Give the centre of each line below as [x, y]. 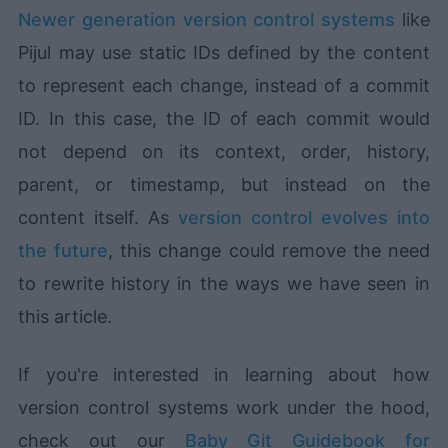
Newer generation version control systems [207, 19]
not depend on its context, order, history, [224, 151]
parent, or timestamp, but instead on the [224, 184]
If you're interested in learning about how [224, 374]
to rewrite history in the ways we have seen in [224, 283]
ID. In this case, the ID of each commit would [224, 118]
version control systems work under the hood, [224, 407]
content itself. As [98, 217]
